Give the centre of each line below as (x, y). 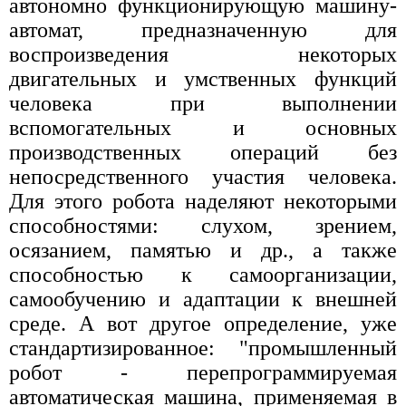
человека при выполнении (203, 103)
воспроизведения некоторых (203, 54)
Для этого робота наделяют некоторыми (203, 201)
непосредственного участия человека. (203, 176)
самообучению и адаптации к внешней (203, 299)
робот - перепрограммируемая (203, 372)
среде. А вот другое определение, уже (203, 323)
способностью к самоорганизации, (203, 274)
